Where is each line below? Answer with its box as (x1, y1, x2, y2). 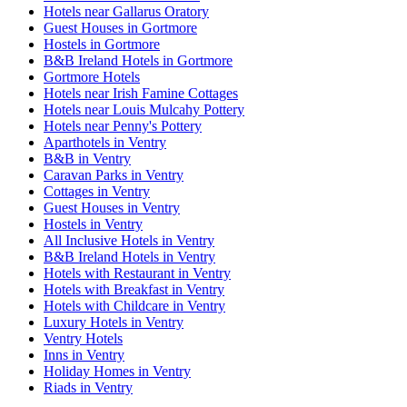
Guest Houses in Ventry (44, 199, 180, 215)
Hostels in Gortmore (44, 35, 160, 52)
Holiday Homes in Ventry (44, 362, 191, 379)
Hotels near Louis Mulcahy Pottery (44, 101, 244, 117)
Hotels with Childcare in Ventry (44, 297, 225, 313)
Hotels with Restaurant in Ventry (44, 264, 231, 281)
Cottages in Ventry (44, 183, 150, 199)
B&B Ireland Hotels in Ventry (44, 248, 215, 264)
